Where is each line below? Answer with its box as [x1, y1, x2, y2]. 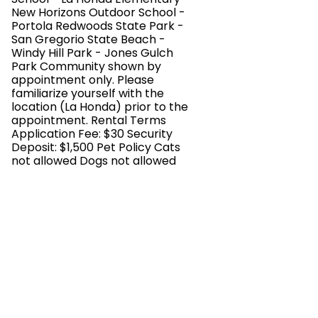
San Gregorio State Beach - [11, 31, 165, 48]
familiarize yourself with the [11, 85, 164, 102]
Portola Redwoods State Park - [11, 18, 184, 34]
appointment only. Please [11, 72, 154, 88]
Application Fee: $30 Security [11, 126, 172, 142]
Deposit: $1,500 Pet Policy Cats [11, 139, 180, 155]
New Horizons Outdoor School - [11, 4, 185, 21]
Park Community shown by [11, 58, 161, 75]
